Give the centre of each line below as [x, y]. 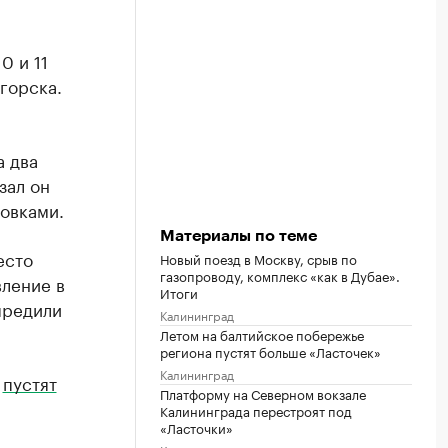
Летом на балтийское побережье [262, 333]
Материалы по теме [238, 235]
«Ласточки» [196, 426]
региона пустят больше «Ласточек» [270, 350]
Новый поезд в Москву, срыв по [258, 257]
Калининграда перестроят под [256, 409]
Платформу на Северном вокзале [263, 392]
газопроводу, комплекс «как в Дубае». [280, 274]
